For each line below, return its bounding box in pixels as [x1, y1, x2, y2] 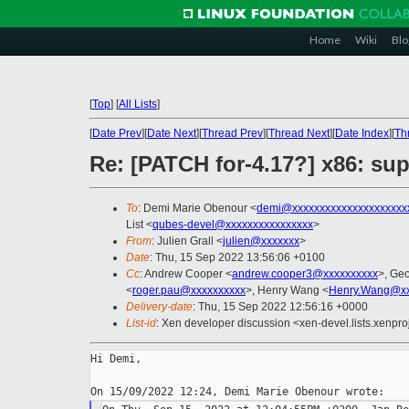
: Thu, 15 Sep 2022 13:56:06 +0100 [150, 251, 325, 265]
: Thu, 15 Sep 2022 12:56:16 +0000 [193, 300, 368, 314]
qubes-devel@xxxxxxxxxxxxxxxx [152, 218, 313, 232]
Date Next [147, 127, 196, 140]
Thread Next [268, 127, 330, 140]
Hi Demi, [90, 352, 142, 366]
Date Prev [92, 127, 142, 140]
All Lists [119, 98, 157, 110]
